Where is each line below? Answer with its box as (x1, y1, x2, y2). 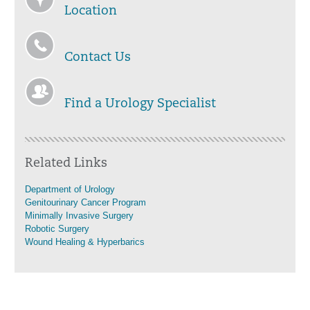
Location (64, 5, 117, 18)
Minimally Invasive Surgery (25, 210, 134, 221)
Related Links (25, 157, 107, 170)
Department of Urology (25, 184, 115, 194)
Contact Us (64, 51, 131, 64)
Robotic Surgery (25, 224, 89, 234)
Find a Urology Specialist (64, 98, 216, 111)
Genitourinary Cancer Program (25, 197, 146, 208)
